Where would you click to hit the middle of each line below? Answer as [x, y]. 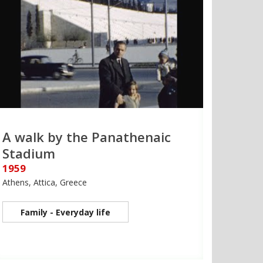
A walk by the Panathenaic [87, 137]
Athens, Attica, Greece [45, 183]
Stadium [29, 154]
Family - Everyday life [65, 213]
